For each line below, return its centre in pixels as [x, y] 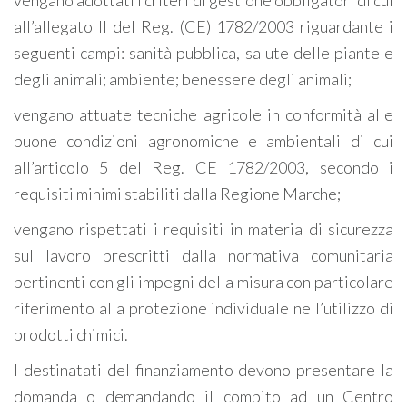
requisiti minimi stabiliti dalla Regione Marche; [177, 194]
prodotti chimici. [71, 334]
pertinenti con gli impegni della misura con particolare [203, 282]
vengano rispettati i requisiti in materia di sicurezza [203, 229]
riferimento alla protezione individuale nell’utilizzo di [203, 308]
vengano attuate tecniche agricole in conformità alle [203, 114]
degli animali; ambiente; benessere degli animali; [183, 79]
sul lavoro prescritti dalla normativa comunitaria [203, 255]
